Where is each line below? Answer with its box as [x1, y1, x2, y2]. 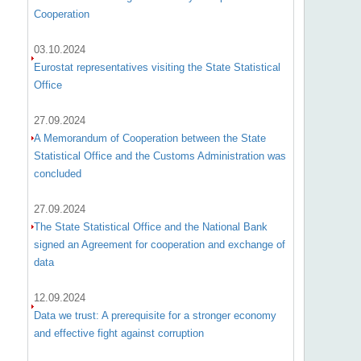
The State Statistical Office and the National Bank [33, 221, 268, 233]
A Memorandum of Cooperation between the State [33, 132, 266, 144]
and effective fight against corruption [33, 327, 204, 339]
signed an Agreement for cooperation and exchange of [33, 239, 285, 251]
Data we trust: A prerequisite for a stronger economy [33, 309, 276, 322]
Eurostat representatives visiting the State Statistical [33, 61, 280, 73]
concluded [33, 168, 81, 180]
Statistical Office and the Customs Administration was [33, 150, 286, 162]
